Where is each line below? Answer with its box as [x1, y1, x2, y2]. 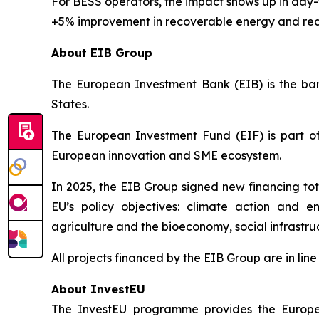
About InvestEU [51, 281, 145, 296]
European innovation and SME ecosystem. [51, 147, 281, 162]
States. [51, 96, 89, 111]
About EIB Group [51, 45, 156, 60]
